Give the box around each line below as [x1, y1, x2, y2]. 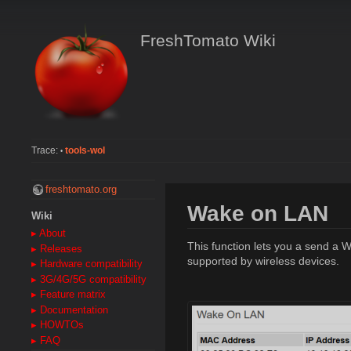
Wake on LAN [187, 201, 328, 226]
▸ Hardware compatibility [31, 259, 143, 270]
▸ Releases [31, 243, 82, 255]
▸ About [31, 228, 66, 240]
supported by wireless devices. [187, 254, 339, 267]
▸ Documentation [31, 304, 108, 316]
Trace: [31, 145, 58, 157]
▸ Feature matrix [31, 289, 106, 301]
